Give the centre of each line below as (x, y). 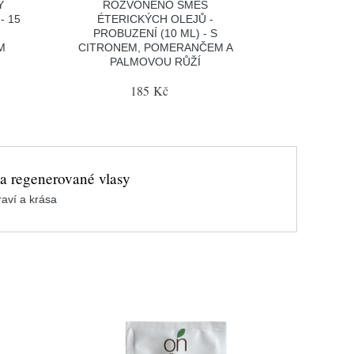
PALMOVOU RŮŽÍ (156, 61)
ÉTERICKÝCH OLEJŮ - (156, 19)
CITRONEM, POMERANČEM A (155, 47)
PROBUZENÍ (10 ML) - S (156, 33)
